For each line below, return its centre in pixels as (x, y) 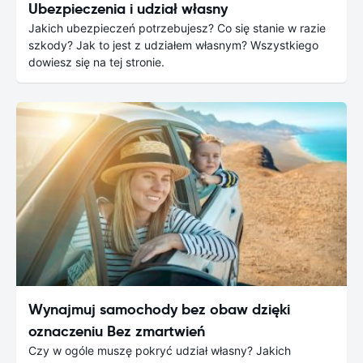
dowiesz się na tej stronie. (96, 62)
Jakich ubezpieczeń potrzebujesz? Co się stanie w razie (177, 28)
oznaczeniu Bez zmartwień (117, 331)
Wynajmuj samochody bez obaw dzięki (159, 309)
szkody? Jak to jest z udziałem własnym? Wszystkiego (173, 45)
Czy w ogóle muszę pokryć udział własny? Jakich (160, 350)
